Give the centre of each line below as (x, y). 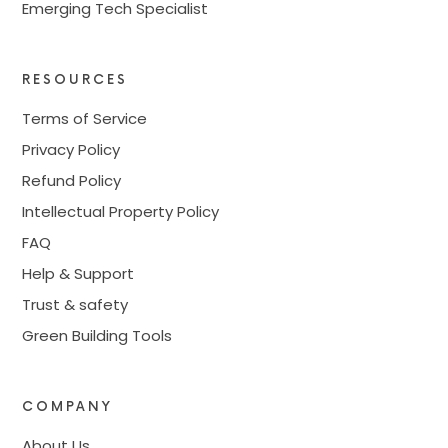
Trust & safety (75, 304)
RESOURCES (75, 79)
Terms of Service (85, 118)
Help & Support (78, 273)
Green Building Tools (97, 335)
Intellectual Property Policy (121, 211)
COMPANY (68, 406)
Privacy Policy (71, 149)
